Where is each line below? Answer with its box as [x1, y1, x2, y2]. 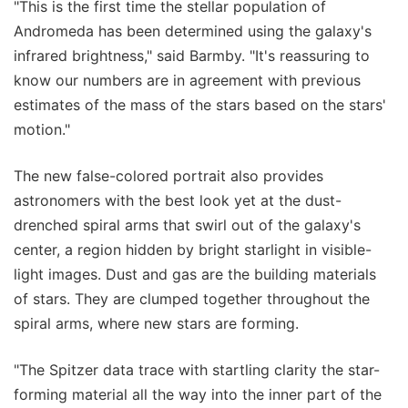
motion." [14, 119, 70, 138]
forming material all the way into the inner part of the [14, 384, 382, 403]
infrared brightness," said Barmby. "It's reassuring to [14, 46, 370, 65]
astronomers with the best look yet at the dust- [14, 190, 342, 209]
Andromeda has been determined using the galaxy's [14, 21, 372, 40]
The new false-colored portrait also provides [14, 166, 323, 185]
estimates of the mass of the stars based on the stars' [14, 95, 386, 114]
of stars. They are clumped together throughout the [14, 289, 370, 308]
